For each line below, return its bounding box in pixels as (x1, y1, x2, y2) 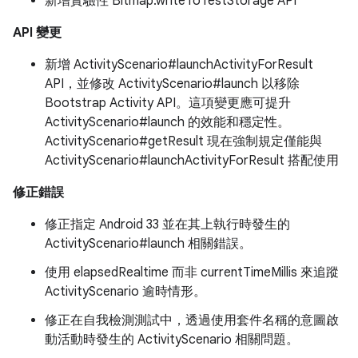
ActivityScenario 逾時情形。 (45, 284, 206, 300)
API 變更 (13, 25, 62, 41)
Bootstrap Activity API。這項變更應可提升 (45, 95, 291, 111)
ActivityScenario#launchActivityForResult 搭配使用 (45, 153, 339, 169)
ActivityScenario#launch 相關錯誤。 (45, 236, 252, 252)
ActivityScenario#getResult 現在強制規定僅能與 (45, 133, 322, 149)
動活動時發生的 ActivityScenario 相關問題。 (45, 332, 299, 348)
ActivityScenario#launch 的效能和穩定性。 (45, 114, 290, 130)
